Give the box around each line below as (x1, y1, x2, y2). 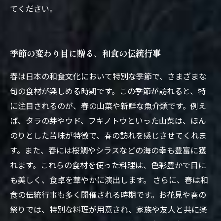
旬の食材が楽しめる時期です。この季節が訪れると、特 (10, 85, 206, 97)
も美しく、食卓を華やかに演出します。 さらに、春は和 (10, 174, 208, 185)
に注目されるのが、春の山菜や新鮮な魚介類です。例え (10, 100, 206, 111)
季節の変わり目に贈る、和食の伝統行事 (10, 47, 161, 59)
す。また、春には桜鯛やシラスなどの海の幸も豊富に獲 (10, 144, 206, 156)
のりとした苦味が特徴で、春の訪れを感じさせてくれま (10, 129, 207, 141)
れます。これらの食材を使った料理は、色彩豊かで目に (10, 159, 206, 171)
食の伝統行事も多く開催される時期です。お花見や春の (10, 188, 206, 200)
